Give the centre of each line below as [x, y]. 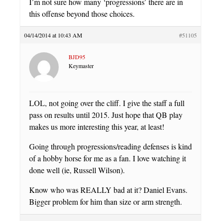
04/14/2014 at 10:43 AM [53, 35]
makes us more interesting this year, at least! [97, 127]
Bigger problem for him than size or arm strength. [106, 202]
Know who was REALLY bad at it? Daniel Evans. [108, 190]
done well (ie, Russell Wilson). [77, 170]
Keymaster [81, 66]
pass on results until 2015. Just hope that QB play [106, 115]
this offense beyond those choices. [82, 14]
